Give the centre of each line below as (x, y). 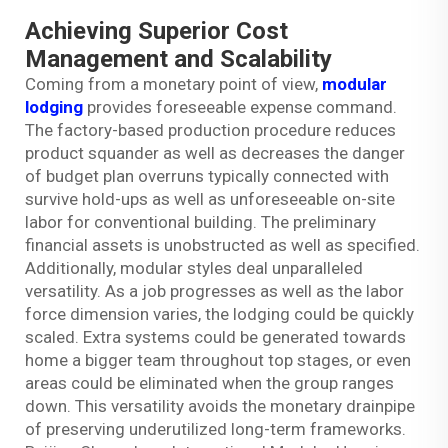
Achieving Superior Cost (156, 30)
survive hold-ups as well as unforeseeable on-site (210, 198)
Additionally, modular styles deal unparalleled (194, 267)
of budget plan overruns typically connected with (207, 175)
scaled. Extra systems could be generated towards (215, 336)
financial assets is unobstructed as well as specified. (222, 244)
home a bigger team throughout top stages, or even (218, 359)
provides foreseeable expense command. (240, 106)
